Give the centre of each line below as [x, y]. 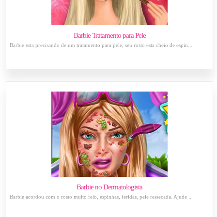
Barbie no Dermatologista [110, 187]
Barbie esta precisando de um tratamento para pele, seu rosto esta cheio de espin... [101, 45]
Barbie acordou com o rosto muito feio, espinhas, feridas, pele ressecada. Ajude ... [101, 197]
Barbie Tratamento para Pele [109, 35]
